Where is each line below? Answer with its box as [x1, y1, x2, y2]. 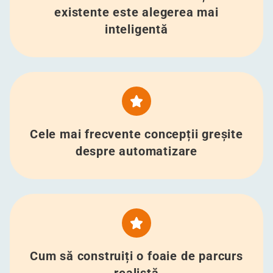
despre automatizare [75, 144, 198, 158]
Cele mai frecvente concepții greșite [30, 127, 243, 141]
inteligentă [105, 22, 168, 37]
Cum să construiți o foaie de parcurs [30, 249, 243, 263]
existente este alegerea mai [54, 5, 219, 19]
